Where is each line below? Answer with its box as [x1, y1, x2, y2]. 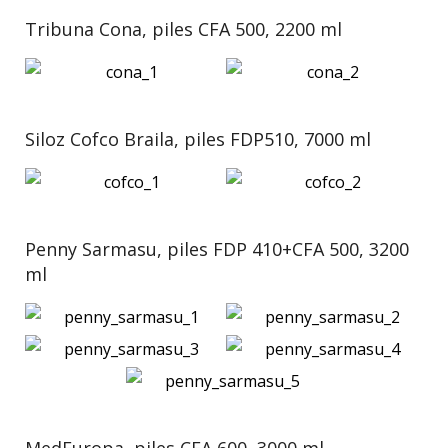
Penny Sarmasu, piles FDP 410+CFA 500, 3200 [25, 237, 409, 261]
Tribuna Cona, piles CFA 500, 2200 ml [25, 17, 342, 41]
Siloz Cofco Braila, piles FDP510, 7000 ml [25, 127, 371, 151]
